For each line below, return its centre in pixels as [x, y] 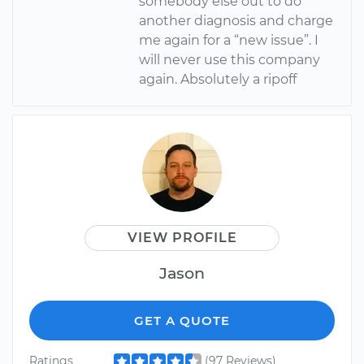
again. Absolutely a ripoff [218, 80]
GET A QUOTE [182, 321]
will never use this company [230, 60]
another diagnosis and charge [236, 21]
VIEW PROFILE [182, 238]
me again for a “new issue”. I [229, 41]
